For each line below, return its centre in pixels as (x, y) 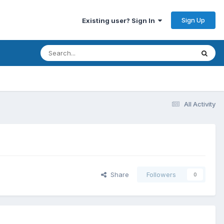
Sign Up (193, 20)
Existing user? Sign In (120, 20)
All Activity (200, 104)
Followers (161, 175)
